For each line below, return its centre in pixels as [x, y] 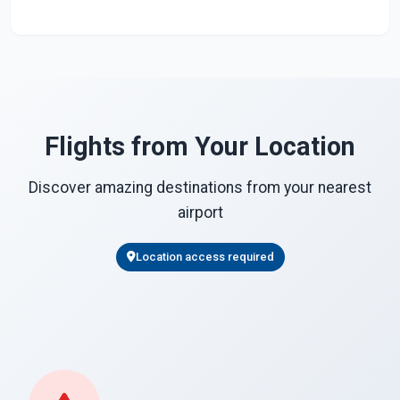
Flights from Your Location [200, 146]
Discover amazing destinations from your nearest [200, 187]
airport [200, 212]
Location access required [204, 257]
